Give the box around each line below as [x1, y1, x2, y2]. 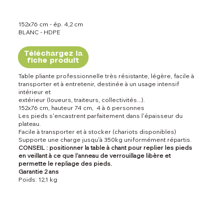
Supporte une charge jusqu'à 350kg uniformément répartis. [18, 136, 192, 144]
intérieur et [18, 88, 51, 96]
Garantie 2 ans [18, 168, 59, 176]
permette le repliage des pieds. [18, 160, 112, 168]
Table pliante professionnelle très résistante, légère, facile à [18, 72, 194, 80]
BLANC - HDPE [18, 28, 60, 36]
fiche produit [27, 57, 80, 65]
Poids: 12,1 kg [18, 176, 57, 184]
